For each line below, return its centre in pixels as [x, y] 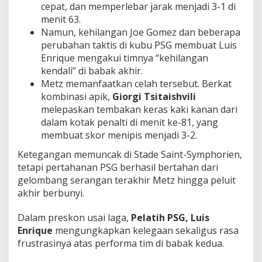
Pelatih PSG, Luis [170, 218]
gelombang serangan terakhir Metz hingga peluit [127, 180]
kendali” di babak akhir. [92, 70]
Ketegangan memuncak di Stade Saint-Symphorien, [130, 155]
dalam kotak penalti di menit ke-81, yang [130, 122]
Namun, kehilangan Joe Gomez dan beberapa [141, 32]
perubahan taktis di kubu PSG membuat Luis [139, 45]
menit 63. [61, 19]
